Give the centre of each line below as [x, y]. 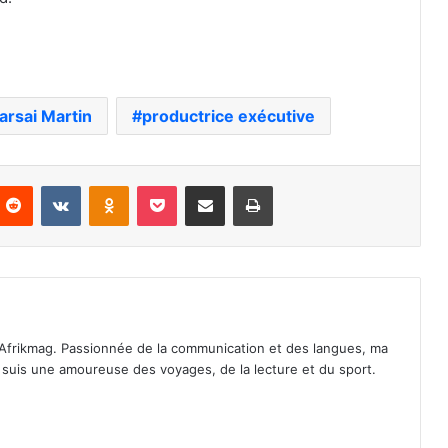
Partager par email [240, 184]
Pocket [197, 184]
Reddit [52, 184]
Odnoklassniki [171, 184]
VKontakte [112, 184]
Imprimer [299, 184]
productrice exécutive [228, 115]
